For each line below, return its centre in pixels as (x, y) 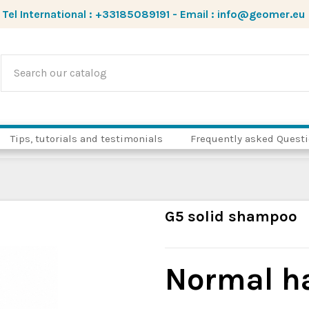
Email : (198, 14)
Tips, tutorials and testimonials (86, 139)
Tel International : (48, 14)
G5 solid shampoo (231, 217)
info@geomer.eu (261, 14)
